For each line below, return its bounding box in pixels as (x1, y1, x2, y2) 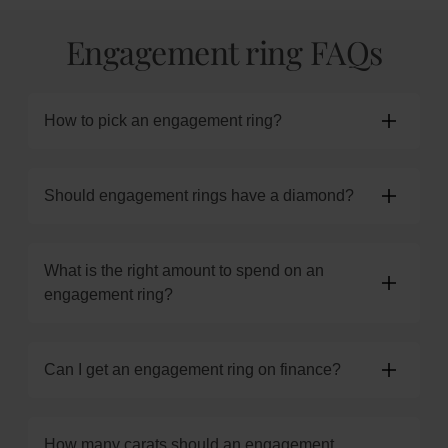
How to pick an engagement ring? (44, 112, 282, 129)
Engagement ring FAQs (65, 30, 383, 73)
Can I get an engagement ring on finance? (44, 361, 341, 378)
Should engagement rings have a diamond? (44, 187, 354, 204)
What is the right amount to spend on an (44, 262, 324, 279)
